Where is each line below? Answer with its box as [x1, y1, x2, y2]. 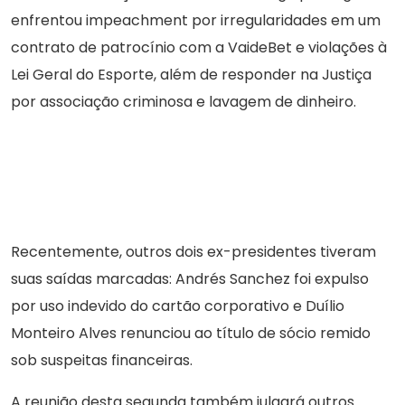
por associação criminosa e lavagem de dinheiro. [11, 91, 356, 113]
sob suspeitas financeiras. [11, 350, 193, 372]
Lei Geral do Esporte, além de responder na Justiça [11, 64, 372, 86]
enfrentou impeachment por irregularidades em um [11, 10, 381, 32]
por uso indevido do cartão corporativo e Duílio [11, 296, 344, 317]
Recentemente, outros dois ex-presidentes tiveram [11, 241, 376, 263]
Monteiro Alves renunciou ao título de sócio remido [11, 323, 371, 344]
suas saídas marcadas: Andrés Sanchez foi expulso [11, 268, 369, 290]
